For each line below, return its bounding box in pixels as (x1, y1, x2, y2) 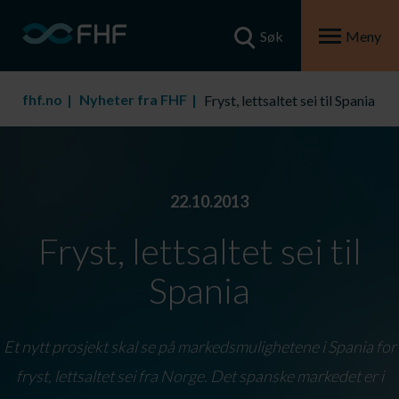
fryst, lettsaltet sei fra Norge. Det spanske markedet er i (15, 366, 384, 386)
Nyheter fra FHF (79, 91, 187, 108)
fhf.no (22, 91, 62, 108)
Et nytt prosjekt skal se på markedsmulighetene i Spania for (3, 337, 396, 356)
